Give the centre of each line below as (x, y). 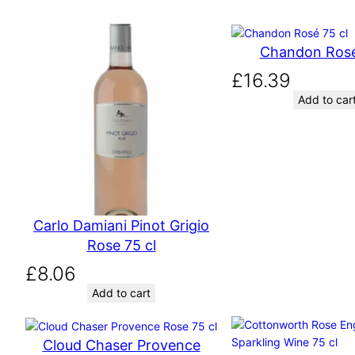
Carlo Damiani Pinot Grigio (121, 225)
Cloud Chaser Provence (121, 345)
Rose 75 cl (121, 245)
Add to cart (121, 292)
